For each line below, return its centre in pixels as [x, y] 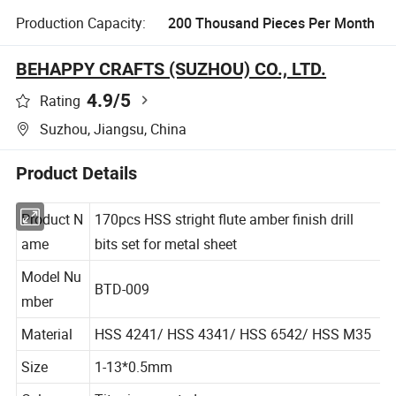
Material [48, 353]
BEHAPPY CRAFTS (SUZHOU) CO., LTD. [171, 69]
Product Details [77, 173]
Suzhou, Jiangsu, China [114, 129]
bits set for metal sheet [168, 261]
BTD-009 [124, 307]
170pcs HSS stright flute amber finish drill [227, 236]
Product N [53, 236]
